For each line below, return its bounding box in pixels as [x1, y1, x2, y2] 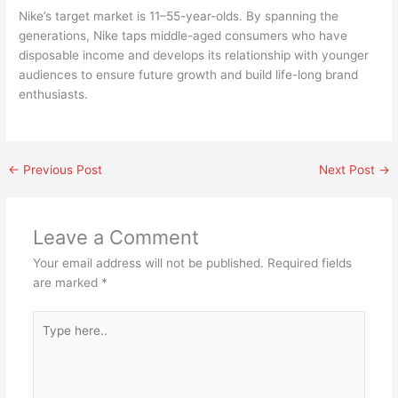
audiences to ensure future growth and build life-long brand [19, 67, 359, 82]
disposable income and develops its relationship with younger [19, 47, 370, 62]
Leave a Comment [32, 226, 199, 250]
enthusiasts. [19, 86, 89, 101]
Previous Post [20, 162, 103, 177]
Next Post [318, 162, 378, 177]
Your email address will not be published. [32, 256, 264, 271]
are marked [32, 275, 101, 291]
